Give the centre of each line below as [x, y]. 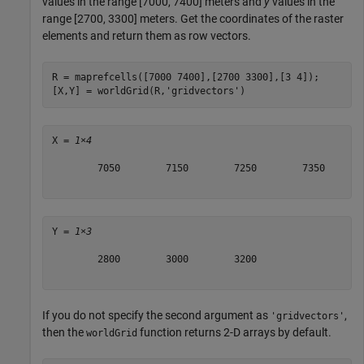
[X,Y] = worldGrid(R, [108, 91]
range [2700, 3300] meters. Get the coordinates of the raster [193, 18]
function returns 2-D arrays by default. [234, 332]
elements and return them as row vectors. [147, 35]
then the [64, 332]
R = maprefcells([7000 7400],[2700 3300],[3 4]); [185, 78]
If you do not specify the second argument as [156, 315]
